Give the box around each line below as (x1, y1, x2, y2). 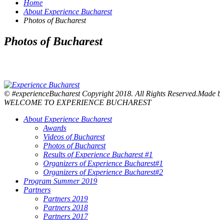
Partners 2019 (43, 194, 88, 203)
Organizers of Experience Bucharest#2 (43, 168, 163, 176)
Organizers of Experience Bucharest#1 (43, 159, 163, 167)
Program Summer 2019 (24, 177, 97, 185)
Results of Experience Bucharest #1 (43, 150, 153, 159)
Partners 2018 (43, 203, 88, 212)
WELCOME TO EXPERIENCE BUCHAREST (4, 98, 151, 107)
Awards (43, 124, 66, 132)
